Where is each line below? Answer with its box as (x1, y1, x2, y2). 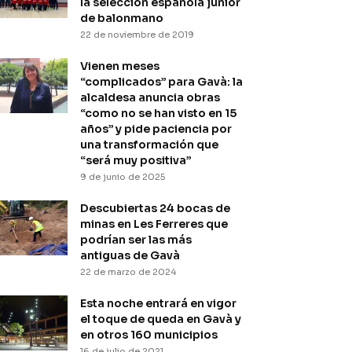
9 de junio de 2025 (80, 171, 165, 182)
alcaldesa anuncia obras (80, 90, 220, 104)
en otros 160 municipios (80, 328, 218, 342)
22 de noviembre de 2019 (80, 29, 194, 40)
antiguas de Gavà (80, 248, 180, 262)
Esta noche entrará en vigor (80, 296, 236, 310)
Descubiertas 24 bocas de (80, 201, 230, 215)
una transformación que (80, 137, 218, 152)
